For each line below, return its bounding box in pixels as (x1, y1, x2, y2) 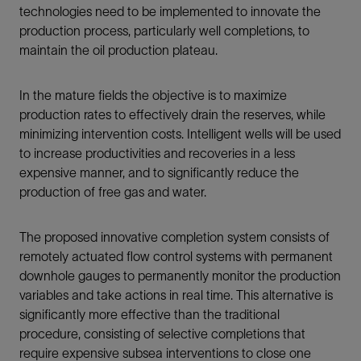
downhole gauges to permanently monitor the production (19, 268, 341, 283)
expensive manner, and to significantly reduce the (19, 164, 299, 180)
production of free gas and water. (19, 184, 206, 199)
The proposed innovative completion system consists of (19, 229, 330, 244)
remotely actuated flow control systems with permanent (19, 248, 333, 263)
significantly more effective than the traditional (19, 306, 280, 322)
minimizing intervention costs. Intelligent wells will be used (19, 126, 341, 141)
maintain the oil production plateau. (19, 42, 218, 57)
